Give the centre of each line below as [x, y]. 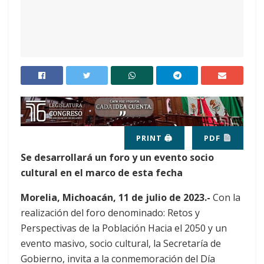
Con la [225, 197]
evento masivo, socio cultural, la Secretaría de [121, 243]
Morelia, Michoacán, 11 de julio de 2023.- [115, 197]
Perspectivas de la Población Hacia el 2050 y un [124, 228]
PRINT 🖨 [155, 138]
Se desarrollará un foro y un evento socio [117, 157]
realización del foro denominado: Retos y [110, 212]
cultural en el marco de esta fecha [102, 172]
